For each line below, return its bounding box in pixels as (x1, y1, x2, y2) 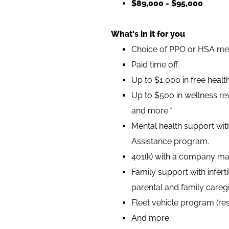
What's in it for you (111, 29, 185, 39)
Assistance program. (131, 136, 209, 146)
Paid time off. (131, 60, 179, 70)
